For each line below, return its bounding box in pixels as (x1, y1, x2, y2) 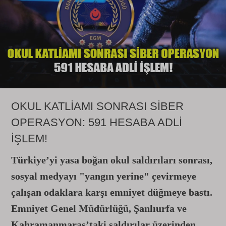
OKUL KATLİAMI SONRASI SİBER (11, 100, 184, 112)
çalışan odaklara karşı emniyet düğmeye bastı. (11, 187, 212, 198)
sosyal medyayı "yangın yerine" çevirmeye (11, 171, 196, 182)
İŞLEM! (11, 132, 47, 145)
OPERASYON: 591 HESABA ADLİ (11, 116, 182, 129)
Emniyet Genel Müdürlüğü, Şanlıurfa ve (11, 203, 187, 214)
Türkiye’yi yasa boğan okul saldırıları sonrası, (11, 154, 212, 165)
